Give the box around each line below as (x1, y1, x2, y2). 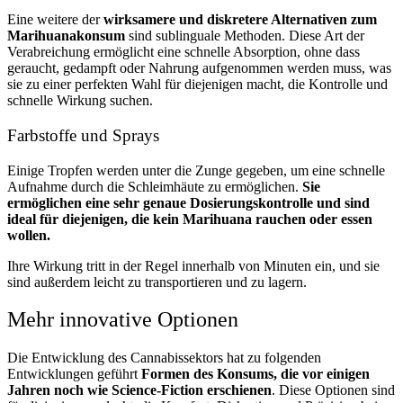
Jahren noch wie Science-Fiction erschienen (7, 382, 272, 399)
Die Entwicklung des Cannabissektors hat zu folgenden (7, 350, 321, 366)
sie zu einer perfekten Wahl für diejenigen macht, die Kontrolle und (7, 76, 388, 93)
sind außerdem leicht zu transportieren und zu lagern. (7, 273, 307, 290)
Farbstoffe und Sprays (7, 125, 159, 145)
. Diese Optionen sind (272, 382, 395, 399)
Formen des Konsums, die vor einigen (141, 366, 370, 382)
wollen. (7, 227, 50, 243)
